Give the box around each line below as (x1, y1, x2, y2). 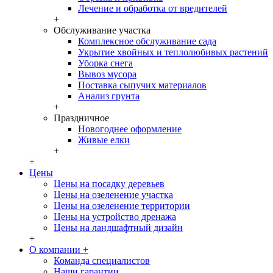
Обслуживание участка (54, 25, 151, 35)
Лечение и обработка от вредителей (78, 3, 227, 13)
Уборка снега (78, 58, 133, 68)
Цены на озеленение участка (54, 190, 173, 200)
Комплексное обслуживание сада (78, 36, 216, 46)
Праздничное (54, 113, 109, 123)
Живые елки (78, 135, 130, 145)
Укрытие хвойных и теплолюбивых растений (78, 47, 268, 57)
